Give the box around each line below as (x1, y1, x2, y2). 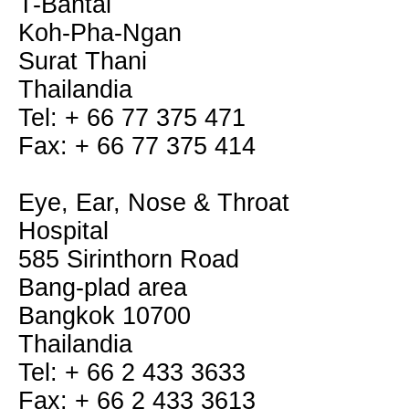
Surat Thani (18, 47, 147, 75)
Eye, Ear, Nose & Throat (18, 189, 289, 216)
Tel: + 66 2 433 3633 (18, 359, 246, 386)
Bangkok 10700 (18, 302, 191, 330)
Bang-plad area (18, 274, 187, 301)
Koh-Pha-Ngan (18, 19, 182, 47)
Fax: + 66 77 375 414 (18, 132, 256, 160)
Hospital (18, 217, 109, 245)
